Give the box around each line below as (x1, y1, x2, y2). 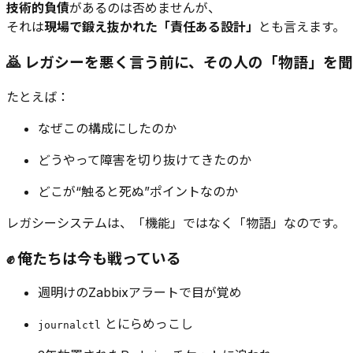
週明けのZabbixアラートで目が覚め (38, 284, 242, 301)
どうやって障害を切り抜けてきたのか (38, 151, 251, 168)
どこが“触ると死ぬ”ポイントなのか (38, 183, 238, 199)
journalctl (38, 319, 101, 332)
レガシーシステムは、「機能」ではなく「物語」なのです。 (6, 214, 345, 231)
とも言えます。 (258, 19, 345, 35)
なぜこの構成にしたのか (38, 120, 176, 136)
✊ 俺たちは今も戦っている (6, 249, 181, 268)
